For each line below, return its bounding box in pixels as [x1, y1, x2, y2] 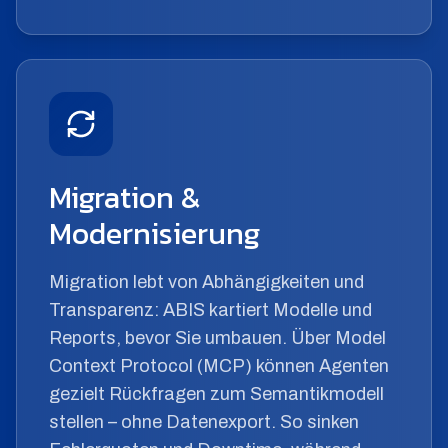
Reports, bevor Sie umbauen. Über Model [49, 328, 386, 349]
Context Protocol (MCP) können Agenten [49, 356, 389, 377]
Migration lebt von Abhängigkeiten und [49, 272, 364, 293]
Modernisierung [49, 211, 260, 257]
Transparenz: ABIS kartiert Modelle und [49, 300, 372, 321]
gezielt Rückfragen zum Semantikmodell [49, 384, 384, 405]
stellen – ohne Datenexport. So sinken [49, 412, 359, 433]
